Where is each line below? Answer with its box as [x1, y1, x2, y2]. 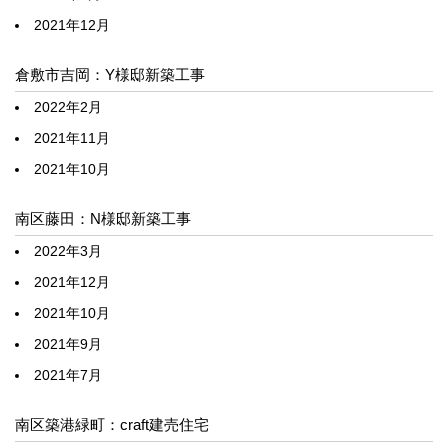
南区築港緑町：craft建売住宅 [15, 415, 209, 433]
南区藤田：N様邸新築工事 [15, 209, 191, 227]
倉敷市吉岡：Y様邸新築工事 [15, 65, 205, 83]
